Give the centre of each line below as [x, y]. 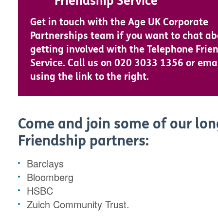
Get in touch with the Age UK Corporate [119, 22]
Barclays [47, 163]
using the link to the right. [90, 77]
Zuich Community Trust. [78, 204]
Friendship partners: [84, 141]
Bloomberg [50, 177]
